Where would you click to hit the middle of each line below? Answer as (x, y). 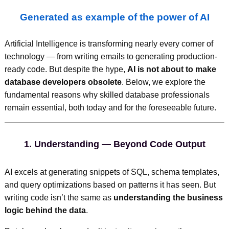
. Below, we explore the (163, 82)
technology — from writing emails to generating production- (111, 56)
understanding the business (168, 197)
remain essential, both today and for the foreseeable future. (110, 107)
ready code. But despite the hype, (66, 69)
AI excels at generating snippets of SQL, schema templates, (112, 172)
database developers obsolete (63, 82)
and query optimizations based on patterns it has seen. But (110, 185)
